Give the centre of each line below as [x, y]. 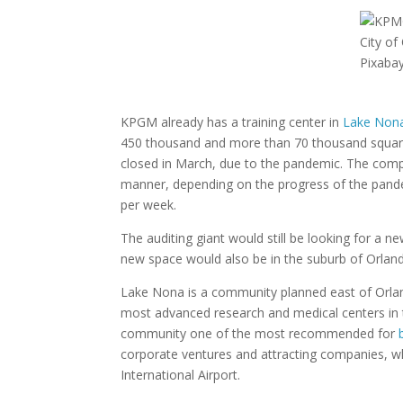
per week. [149, 205]
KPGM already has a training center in [232, 122]
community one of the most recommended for [260, 333]
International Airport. [181, 375]
